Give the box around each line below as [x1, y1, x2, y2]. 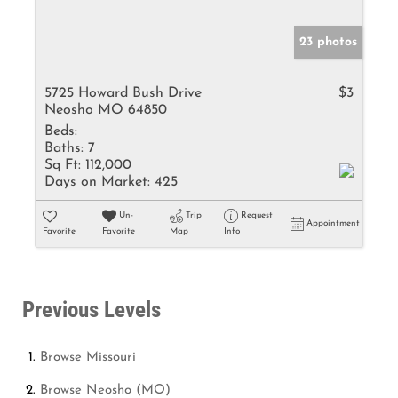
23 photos [299, 36, 357, 49]
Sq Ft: [44, 158, 81, 172]
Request [240, 211, 273, 220]
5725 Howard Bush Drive [44, 86, 202, 100]
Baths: [44, 141, 84, 155]
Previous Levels [22, 297, 161, 322]
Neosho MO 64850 [44, 103, 167, 117]
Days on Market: [44, 175, 150, 189]
